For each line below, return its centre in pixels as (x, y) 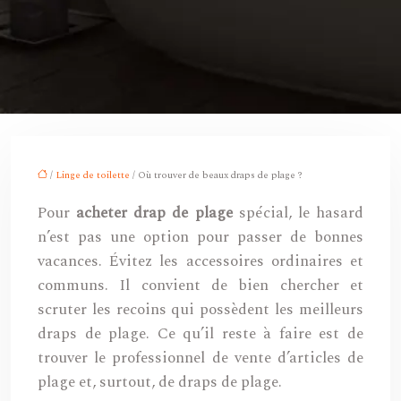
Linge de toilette (93, 175)
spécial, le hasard (298, 213)
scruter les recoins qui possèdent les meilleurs (200, 310)
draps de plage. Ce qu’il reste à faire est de (200, 334)
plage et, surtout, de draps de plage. (160, 382)
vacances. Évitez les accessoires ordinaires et (200, 261)
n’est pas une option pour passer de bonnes (200, 237)
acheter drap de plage (154, 213)
